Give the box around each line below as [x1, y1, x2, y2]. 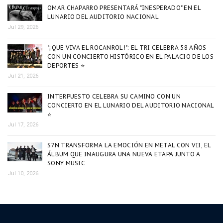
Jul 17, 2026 [7, 121, 38, 128]
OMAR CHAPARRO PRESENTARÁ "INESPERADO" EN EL [47, 4, 201, 12]
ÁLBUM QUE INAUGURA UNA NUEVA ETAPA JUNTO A [47, 150, 201, 158]
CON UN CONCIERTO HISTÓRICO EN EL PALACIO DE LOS [47, 53, 214, 61]
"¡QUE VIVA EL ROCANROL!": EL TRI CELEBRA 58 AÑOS [47, 44, 207, 52]
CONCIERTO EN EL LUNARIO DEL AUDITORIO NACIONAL [47, 102, 214, 110]
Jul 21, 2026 [7, 73, 38, 80]
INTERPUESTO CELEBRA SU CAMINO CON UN [47, 93, 181, 101]
